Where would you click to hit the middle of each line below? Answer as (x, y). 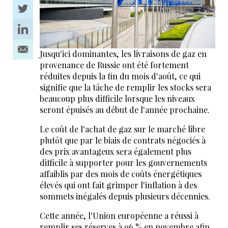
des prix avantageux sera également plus (115, 152)
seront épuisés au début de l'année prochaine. (124, 110)
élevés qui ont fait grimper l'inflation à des (118, 185)
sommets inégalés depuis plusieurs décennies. (125, 196)
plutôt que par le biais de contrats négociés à (122, 140)
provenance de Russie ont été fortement (114, 65)
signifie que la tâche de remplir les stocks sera (125, 88)
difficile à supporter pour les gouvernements (123, 163)
